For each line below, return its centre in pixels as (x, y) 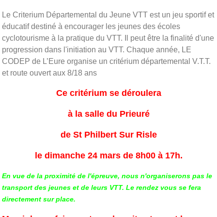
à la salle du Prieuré (108, 114)
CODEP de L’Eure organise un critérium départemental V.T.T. (106, 61)
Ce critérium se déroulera (108, 93)
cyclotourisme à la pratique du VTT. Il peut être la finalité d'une (108, 38)
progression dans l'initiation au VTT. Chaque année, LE (97, 49)
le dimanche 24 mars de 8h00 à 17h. (108, 155)
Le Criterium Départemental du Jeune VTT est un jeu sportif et (108, 15)
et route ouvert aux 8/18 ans (50, 73)
